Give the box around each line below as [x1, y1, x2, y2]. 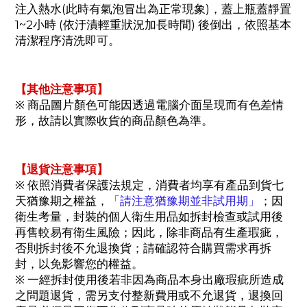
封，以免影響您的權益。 [15, 257, 143, 271]
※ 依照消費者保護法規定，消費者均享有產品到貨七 [15, 178, 284, 193]
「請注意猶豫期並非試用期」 [108, 194, 260, 208]
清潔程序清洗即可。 [15, 34, 120, 48]
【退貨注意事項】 [15, 162, 108, 177]
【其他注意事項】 [15, 82, 108, 97]
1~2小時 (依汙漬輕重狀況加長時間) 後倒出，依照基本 [15, 18, 291, 32]
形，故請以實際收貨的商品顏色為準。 [15, 114, 213, 128]
